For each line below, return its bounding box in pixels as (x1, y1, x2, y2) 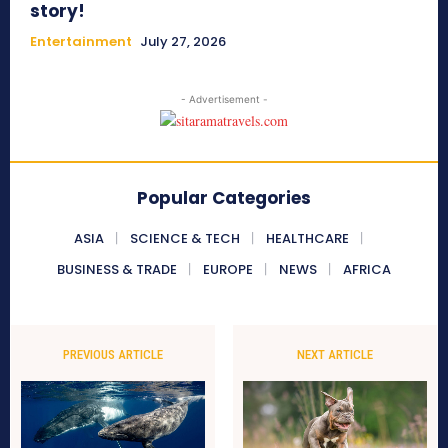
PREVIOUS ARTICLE (63, 347, 164, 363)
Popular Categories (137, 186, 311, 211)
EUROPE (203, 260, 253, 280)
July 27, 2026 (140, 32, 226, 52)
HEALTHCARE (265, 229, 349, 249)
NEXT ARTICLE (296, 347, 373, 363)
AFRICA (343, 260, 391, 280)
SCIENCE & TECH (129, 229, 240, 249)
